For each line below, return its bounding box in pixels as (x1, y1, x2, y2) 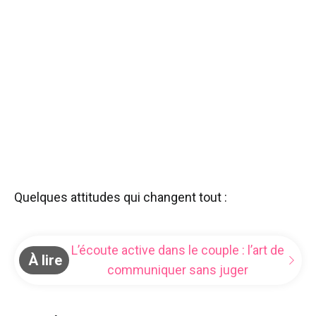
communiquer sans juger (107, 262, 248, 277)
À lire (28, 251, 62, 269)
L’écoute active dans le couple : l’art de (71, 242, 284, 257)
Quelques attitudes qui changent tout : (14, 189, 227, 205)
